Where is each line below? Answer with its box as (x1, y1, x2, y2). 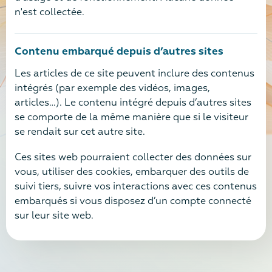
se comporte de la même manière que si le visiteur (15, 113, 248, 123)
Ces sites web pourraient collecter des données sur (15, 152, 251, 163)
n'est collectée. (15, 8, 84, 18)
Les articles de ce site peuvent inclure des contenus (15, 69, 254, 79)
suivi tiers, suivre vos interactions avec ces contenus (15, 182, 257, 192)
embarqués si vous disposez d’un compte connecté (15, 196, 251, 206)
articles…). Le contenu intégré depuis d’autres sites (15, 98, 251, 108)
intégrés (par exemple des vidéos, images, (15, 84, 210, 93)
